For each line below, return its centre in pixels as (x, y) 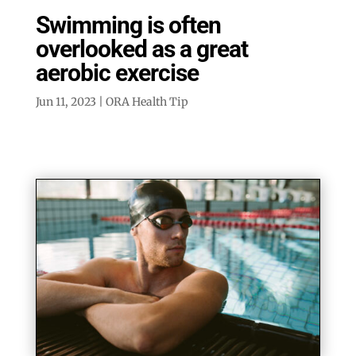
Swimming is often (128, 25)
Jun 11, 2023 (66, 102)
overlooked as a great (141, 49)
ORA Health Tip (147, 102)
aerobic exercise (117, 73)
